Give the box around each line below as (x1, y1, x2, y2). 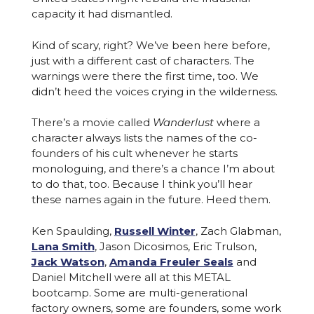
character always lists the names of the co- (31, 131, 257, 145)
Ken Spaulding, (31, 224, 114, 238)
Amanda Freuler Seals (109, 254, 233, 268)
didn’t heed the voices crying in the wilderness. (31, 84, 278, 98)
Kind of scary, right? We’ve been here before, (31, 38, 270, 52)
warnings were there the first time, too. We (31, 69, 259, 83)
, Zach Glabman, (195, 224, 281, 238)
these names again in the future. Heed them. (31, 193, 271, 207)
